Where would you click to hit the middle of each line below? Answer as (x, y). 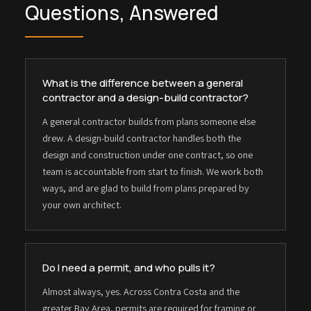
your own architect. (82, 204)
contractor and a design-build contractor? (145, 97)
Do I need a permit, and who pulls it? (129, 267)
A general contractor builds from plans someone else (149, 121)
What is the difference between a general (143, 83)
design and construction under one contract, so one (148, 154)
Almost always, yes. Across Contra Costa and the (141, 291)
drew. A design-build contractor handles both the (142, 137)
